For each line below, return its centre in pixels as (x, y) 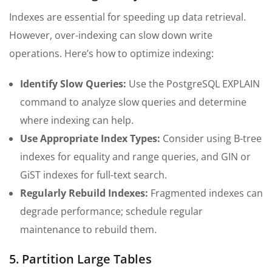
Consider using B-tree (211, 139)
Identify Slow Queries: (73, 84)
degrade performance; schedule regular (111, 212)
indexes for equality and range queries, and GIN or (135, 157)
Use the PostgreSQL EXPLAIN (193, 84)
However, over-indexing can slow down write (111, 36)
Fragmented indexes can (206, 193)
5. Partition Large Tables (80, 259)
